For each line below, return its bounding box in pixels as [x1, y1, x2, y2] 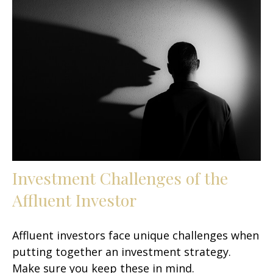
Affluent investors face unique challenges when [12, 228, 259, 243]
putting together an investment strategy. [12, 244, 231, 260]
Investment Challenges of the [12, 167, 228, 190]
